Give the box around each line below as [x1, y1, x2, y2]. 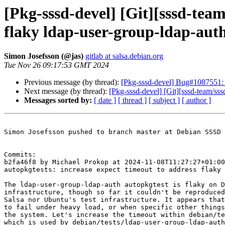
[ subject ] [149, 96, 180, 105]
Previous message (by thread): [24, 78, 121, 87]
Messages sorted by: [24, 96, 92, 105]
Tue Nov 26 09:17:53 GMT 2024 [4, 61, 109, 70]
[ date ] [94, 96, 116, 105]
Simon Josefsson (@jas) [4, 52, 83, 61]
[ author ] [182, 96, 211, 105]
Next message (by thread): [24, 87, 109, 96]
